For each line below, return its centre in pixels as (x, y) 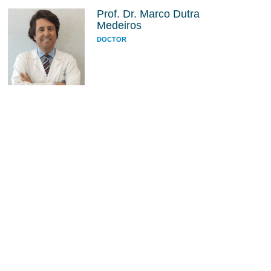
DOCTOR (111, 39)
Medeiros (119, 25)
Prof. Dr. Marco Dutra (148, 14)
